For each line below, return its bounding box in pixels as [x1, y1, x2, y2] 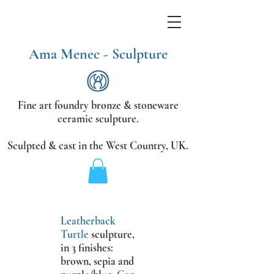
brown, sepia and [61, 254, 134, 268]
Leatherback [61, 213, 116, 228]
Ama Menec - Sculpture [28, 45, 168, 63]
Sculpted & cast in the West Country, [7, 139, 168, 152]
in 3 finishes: [61, 240, 113, 254]
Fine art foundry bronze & [17, 98, 134, 112]
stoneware [133, 98, 179, 112]
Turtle [61, 227, 89, 241]
